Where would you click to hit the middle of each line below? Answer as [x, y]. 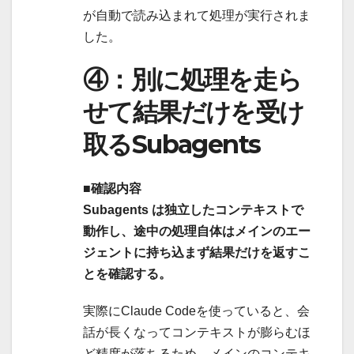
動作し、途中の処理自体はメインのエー [197, 232]
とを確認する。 [127, 274]
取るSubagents [172, 144]
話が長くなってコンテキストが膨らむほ [197, 333]
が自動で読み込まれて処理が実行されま [197, 15]
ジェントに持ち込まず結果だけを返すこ [197, 253]
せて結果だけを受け [194, 111]
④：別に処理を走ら [192, 79]
